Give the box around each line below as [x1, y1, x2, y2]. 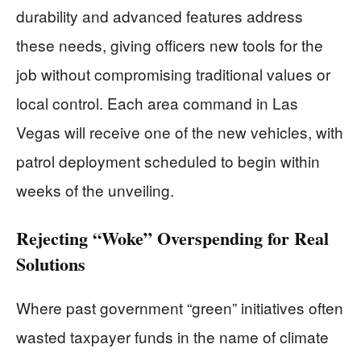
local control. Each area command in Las [16, 91, 298, 114]
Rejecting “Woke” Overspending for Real [16, 224, 329, 251]
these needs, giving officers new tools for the [16, 33, 323, 56]
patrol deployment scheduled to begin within [16, 149, 320, 172]
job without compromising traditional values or [16, 62, 330, 85]
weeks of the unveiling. [16, 178, 174, 201]
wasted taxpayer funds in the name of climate [16, 325, 329, 347]
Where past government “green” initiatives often [16, 296, 343, 318]
